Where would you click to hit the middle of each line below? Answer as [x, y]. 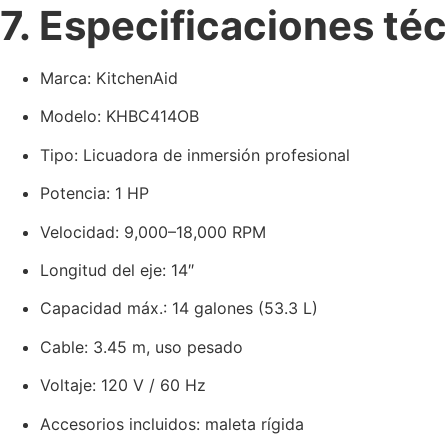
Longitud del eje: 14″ [117, 270]
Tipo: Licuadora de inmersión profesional [195, 154]
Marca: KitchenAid [109, 78]
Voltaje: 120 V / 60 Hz [123, 385]
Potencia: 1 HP [94, 193]
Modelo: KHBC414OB [119, 116]
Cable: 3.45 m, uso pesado [141, 346]
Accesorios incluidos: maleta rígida [172, 423]
